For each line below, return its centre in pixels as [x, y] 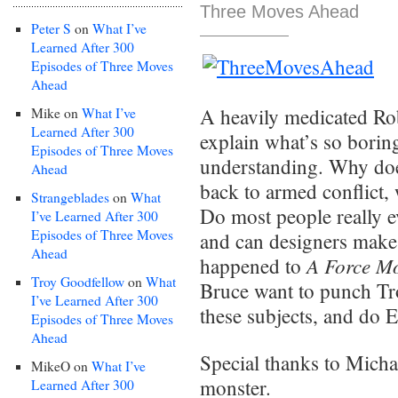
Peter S [51, 28]
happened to [253, 265]
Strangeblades [70, 197]
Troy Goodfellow [78, 281]
